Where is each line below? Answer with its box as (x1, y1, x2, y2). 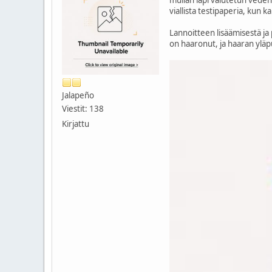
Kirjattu (62, 118, 89, 129)
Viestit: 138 (62, 103, 104, 114)
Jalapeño (62, 89, 94, 101)
